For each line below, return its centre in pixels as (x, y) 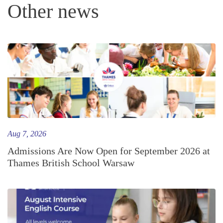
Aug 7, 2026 (27, 133)
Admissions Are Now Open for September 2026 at (109, 151)
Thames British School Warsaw (71, 163)
